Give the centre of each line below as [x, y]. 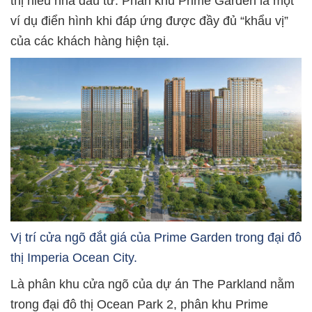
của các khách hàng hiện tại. [90, 41]
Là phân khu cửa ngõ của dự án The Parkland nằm [153, 284]
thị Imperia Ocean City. [74, 258]
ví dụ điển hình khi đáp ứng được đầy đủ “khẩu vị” [149, 21]
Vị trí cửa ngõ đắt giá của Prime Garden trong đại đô [156, 237]
